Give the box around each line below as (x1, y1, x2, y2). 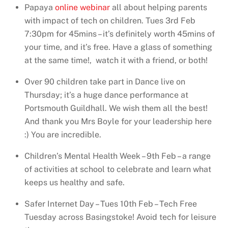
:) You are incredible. (24, 130, 101, 140)
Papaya (24, 3, 55, 13)
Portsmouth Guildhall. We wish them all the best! (24, 103, 208, 113)
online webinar (55, 3, 110, 13)
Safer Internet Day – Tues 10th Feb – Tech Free (24, 199, 197, 209)
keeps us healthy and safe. (24, 178, 125, 188)
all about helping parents (110, 3, 207, 13)
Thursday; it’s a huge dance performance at (24, 90, 188, 100)
